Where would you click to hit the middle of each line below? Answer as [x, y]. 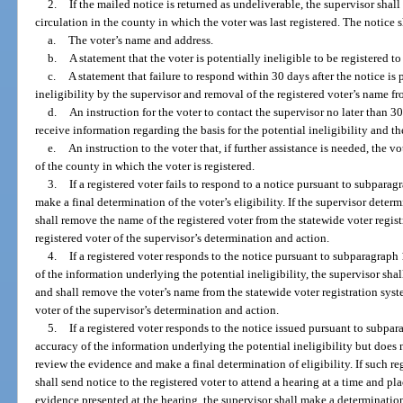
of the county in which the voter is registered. [145, 166]
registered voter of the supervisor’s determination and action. [183, 238]
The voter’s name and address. [140, 40]
